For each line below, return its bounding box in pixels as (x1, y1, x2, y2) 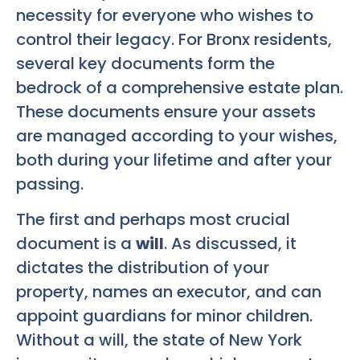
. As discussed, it (164, 232, 297, 256)
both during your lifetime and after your (16, 148, 332, 171)
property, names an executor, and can (16, 280, 321, 304)
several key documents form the (16, 51, 275, 75)
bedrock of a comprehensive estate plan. (16, 76, 343, 99)
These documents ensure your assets (16, 100, 316, 123)
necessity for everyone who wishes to (16, 3, 313, 27)
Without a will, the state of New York (16, 329, 302, 352)
